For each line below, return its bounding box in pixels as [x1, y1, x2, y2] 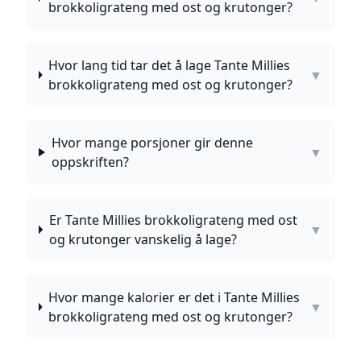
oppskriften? [51, 153, 129, 171]
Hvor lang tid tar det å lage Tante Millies [48, 56, 290, 74]
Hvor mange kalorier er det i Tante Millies [48, 288, 300, 306]
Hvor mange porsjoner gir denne [51, 134, 253, 151]
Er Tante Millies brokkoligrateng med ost [48, 211, 297, 229]
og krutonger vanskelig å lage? [48, 230, 237, 248]
